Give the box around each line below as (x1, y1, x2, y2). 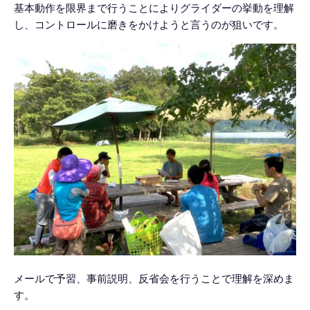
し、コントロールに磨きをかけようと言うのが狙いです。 (14, 19, 284, 30)
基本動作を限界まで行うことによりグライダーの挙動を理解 (14, 2, 294, 14)
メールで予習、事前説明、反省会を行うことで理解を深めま (14, 273, 294, 284)
